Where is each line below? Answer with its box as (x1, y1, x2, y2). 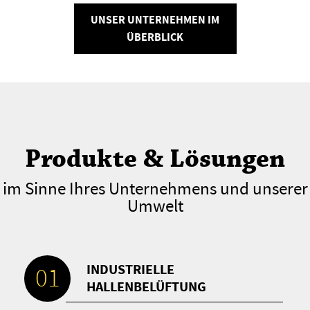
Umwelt (127, 195, 183, 218)
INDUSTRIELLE (86, 260, 175, 280)
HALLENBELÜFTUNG (86, 277, 207, 297)
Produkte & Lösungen (25, 143, 285, 176)
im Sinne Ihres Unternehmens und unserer (2, 178, 308, 201)
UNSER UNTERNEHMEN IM (91, 12, 219, 28)
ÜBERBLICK (127, 30, 183, 45)
